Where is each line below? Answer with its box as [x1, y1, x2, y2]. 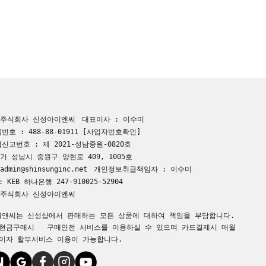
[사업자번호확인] [83, 127, 141, 136]
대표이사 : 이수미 [82, 115, 145, 123]
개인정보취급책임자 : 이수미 [94, 164, 192, 173]
